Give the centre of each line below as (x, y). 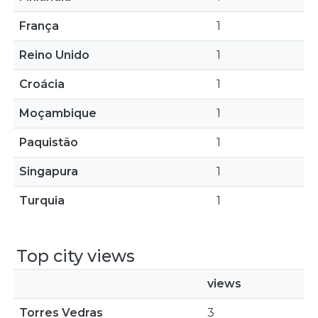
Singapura (49, 171)
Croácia (42, 84)
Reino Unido (54, 55)
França (39, 26)
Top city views (76, 256)
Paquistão (49, 142)
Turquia (42, 201)
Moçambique (58, 113)
